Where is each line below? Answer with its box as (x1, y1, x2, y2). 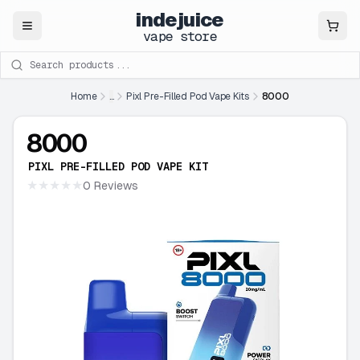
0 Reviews (83, 178, 138, 193)
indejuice (136, 6, 224, 32)
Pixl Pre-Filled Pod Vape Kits (126, 90, 249, 103)
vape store (143, 27, 217, 45)
